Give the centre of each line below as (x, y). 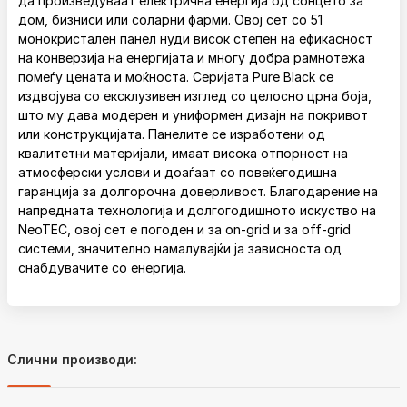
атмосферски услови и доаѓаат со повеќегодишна (178, 172)
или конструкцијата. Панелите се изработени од (172, 134)
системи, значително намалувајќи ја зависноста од (180, 248)
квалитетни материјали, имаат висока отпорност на (183, 153)
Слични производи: (72, 359)
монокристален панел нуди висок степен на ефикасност (195, 39)
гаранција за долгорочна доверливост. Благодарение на (198, 191)
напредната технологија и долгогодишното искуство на (197, 210)
